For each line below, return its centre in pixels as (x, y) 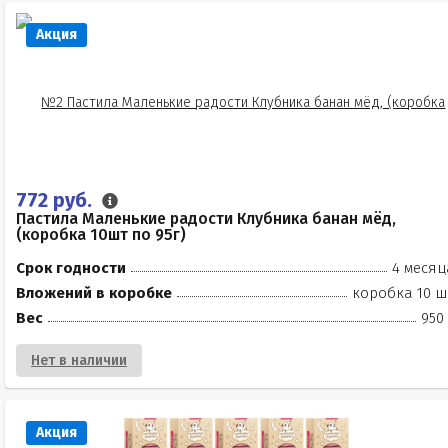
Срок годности (71, 268)
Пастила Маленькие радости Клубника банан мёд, (206, 218)
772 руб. (56, 200)
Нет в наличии (79, 360)
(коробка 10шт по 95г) (101, 234)
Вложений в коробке (94, 293)
